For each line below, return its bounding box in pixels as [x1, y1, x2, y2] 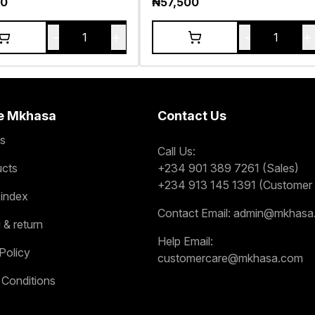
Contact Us [157, 108, 226, 123]
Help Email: [157, 233, 213, 248]
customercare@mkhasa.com [157, 250, 303, 265]
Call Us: [157, 143, 195, 158]
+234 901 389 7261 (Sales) [157, 160, 299, 175]
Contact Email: [157, 205, 231, 220]
